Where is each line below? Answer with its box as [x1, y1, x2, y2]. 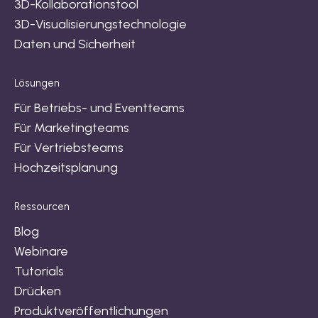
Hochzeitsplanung [14, 160, 118, 176]
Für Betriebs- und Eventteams [14, 100, 185, 116]
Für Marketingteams [14, 120, 129, 136]
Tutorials [14, 263, 64, 280]
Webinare [14, 243, 68, 260]
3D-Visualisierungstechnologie [14, 16, 187, 33]
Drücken [14, 283, 61, 300]
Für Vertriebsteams [14, 140, 124, 156]
